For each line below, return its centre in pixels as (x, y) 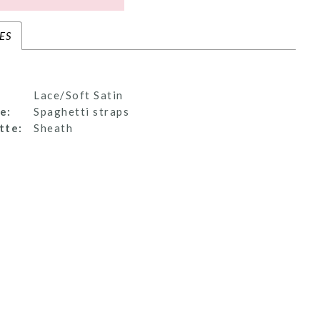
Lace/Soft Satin (79, 95)
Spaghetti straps (82, 112)
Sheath (54, 128)
